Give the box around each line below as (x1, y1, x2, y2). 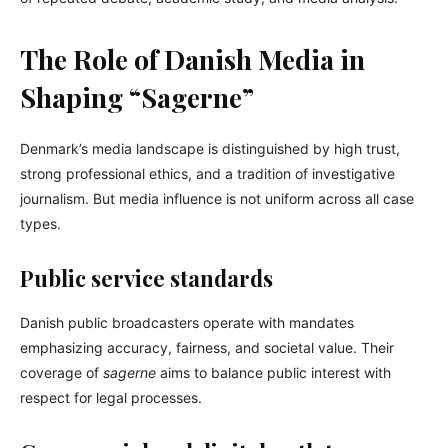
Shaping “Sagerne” (20, 79, 254, 116)
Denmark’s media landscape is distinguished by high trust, (20, 140, 400, 158)
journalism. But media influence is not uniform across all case (20, 190, 414, 208)
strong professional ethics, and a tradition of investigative (20, 165, 395, 183)
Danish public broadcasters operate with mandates (20, 314, 354, 332)
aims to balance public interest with (156, 364, 391, 382)
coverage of (20, 364, 103, 382)
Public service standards (20, 263, 273, 294)
